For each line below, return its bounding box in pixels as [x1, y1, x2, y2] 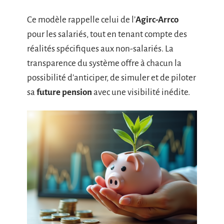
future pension [36, 87, 92, 97]
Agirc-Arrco [135, 14, 178, 24]
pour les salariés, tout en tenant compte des [27, 29, 187, 39]
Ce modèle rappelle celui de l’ [27, 14, 135, 24]
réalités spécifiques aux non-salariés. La [27, 43, 173, 53]
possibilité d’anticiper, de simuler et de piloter [27, 72, 196, 82]
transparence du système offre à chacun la [27, 58, 181, 68]
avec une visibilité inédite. [92, 87, 190, 97]
